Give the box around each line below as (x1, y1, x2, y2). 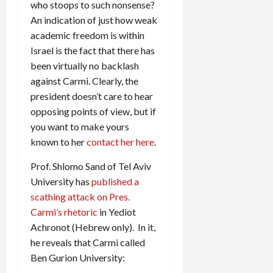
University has (30, 175, 91, 187)
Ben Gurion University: (30, 251, 125, 263)
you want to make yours (30, 120, 129, 132)
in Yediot (97, 205, 136, 218)
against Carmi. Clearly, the (30, 74, 138, 87)
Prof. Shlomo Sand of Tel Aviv (30, 160, 151, 172)
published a (91, 175, 139, 187)
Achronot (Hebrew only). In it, (30, 221, 155, 233)
